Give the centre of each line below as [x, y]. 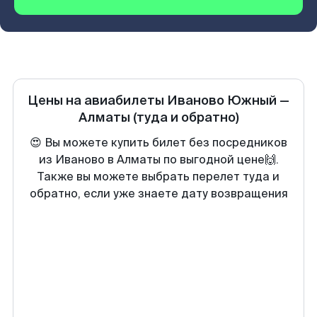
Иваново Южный [222, 100]
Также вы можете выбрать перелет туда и [158, 177]
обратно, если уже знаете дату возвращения [158, 194]
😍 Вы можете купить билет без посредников [158, 143]
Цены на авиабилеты [97, 100]
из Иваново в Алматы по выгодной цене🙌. [158, 160]
